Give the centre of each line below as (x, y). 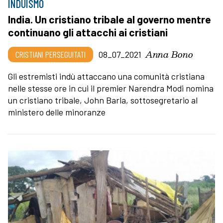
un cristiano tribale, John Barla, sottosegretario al (103, 100)
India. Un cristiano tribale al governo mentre (110, 19)
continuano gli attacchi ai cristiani (88, 32)
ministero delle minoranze (57, 112)
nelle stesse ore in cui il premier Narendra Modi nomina (111, 88)
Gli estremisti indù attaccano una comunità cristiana (106, 76)
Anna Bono (169, 54)
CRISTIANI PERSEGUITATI (51, 55)
